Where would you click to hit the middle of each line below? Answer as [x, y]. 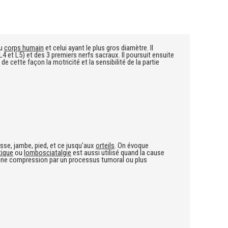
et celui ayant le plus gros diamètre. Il [98, 48]
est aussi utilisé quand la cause [118, 153]
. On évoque [132, 146]
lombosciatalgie [48, 153]
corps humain [24, 48]
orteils [105, 146]
